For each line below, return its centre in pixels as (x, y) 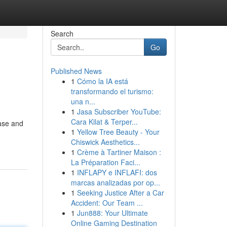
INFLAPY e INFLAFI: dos (117, 172)
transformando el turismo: (112, 91)
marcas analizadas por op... (115, 182)
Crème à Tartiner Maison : (119, 152)
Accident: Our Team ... (107, 203)
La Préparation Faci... (105, 162)
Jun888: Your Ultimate (112, 213)
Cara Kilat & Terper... (104, 122)
